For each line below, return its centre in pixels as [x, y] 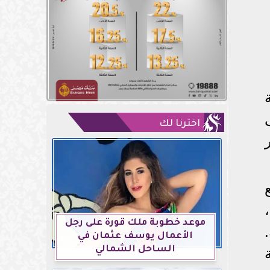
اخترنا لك [180, 124]
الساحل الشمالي [135, 250]
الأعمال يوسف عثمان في [135, 237]
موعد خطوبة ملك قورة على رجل [135, 224]
